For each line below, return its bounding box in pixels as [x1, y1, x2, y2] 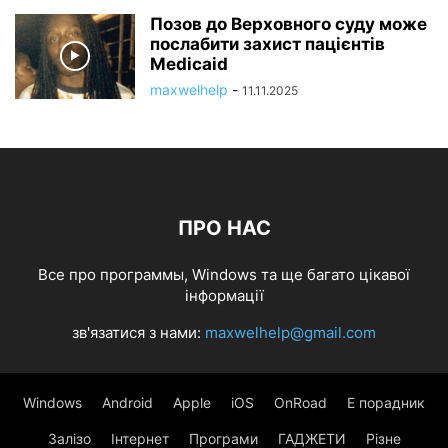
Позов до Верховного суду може [150, 13, 427, 34]
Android [102, 393, 153, 411]
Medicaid [150, 53, 228, 74]
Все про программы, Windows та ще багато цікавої [38, 264, 410, 284]
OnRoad [274, 393, 327, 411]
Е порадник [347, 393, 425, 411]
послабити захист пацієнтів [150, 33, 385, 54]
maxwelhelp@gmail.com [205, 322, 376, 342]
